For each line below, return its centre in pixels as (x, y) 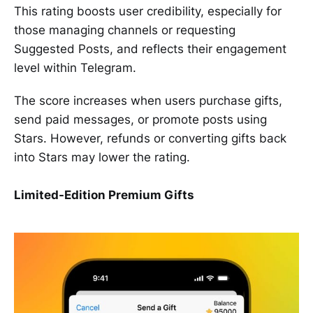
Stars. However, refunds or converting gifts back (150, 139)
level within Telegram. (75, 68)
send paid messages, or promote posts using (140, 120)
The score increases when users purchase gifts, (148, 101)
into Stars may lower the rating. (102, 158)
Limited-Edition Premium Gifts (104, 195)
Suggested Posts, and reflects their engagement (150, 49)
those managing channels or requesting (125, 30)
